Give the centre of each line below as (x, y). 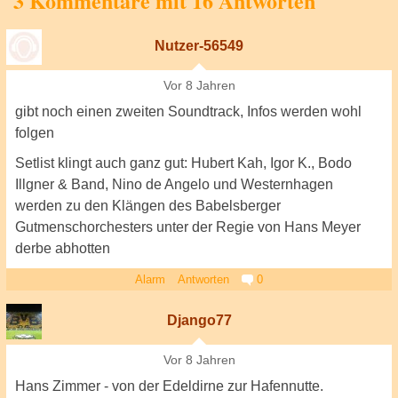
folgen (35, 133)
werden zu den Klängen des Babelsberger (148, 206)
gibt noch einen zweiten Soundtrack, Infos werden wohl (188, 111)
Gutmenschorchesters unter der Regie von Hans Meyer (188, 227)
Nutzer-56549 (199, 46)
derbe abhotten (63, 248)
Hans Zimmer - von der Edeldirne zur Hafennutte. (169, 386)
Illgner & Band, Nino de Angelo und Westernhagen (174, 184)
